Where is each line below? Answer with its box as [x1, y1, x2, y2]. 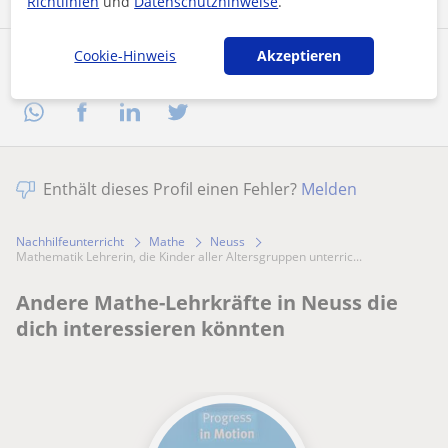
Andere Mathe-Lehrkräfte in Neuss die [16, 289, 398, 317]
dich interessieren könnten [16, 315, 285, 343]
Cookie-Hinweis [74, 46, 177, 65]
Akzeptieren [256, 46, 341, 65]
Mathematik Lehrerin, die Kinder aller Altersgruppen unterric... [27, 248, 362, 266]
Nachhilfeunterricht [16, 233, 124, 251]
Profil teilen [24, 52, 131, 77]
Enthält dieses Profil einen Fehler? [43, 178, 301, 201]
